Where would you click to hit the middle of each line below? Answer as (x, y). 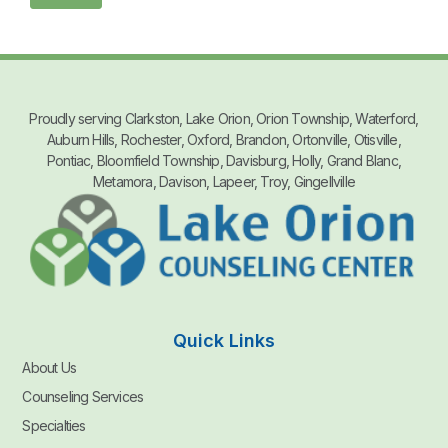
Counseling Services (83, 397)
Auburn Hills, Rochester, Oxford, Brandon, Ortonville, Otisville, (224, 140)
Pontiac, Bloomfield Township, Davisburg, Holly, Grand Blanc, (223, 161)
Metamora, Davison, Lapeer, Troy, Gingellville (224, 182)
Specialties (54, 426)
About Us (49, 368)
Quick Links (224, 341)
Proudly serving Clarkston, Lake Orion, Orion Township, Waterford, (224, 119)
